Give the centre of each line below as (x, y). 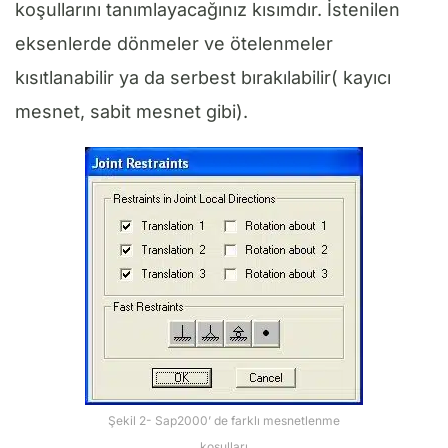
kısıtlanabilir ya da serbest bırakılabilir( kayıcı (203, 77)
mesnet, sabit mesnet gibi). (131, 111)
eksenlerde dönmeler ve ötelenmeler (174, 43)
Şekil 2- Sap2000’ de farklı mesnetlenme (224, 420)
